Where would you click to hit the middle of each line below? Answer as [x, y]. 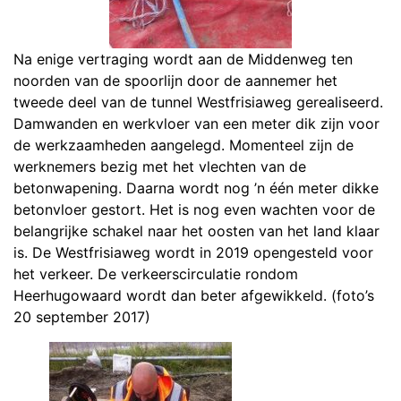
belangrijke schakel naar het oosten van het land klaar [196, 230]
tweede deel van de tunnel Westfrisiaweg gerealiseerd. [198, 102]
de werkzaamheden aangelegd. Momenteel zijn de [183, 145]
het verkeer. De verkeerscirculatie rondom [156, 273]
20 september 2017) [82, 316]
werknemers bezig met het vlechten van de [160, 166]
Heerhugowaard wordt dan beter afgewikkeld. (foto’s [194, 295]
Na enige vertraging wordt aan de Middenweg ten [183, 59]
